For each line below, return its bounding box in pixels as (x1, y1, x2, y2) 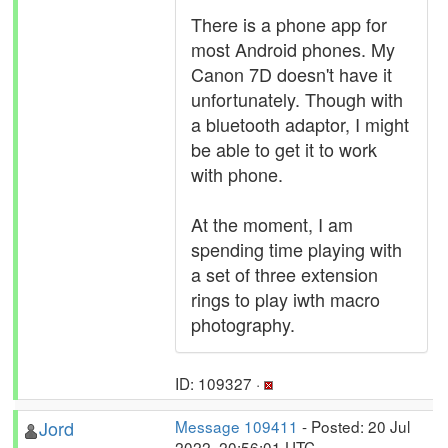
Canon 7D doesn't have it (191, 61, 392, 87)
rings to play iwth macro (191, 286, 380, 312)
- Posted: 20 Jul (298, 415, 410, 437)
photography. (191, 311, 295, 337)
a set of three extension (191, 261, 378, 287)
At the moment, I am (191, 211, 353, 237)
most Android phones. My (191, 36, 395, 62)
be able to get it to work (191, 136, 377, 162)
